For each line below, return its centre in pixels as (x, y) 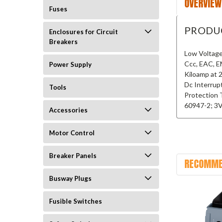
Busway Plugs (70, 178)
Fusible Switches (76, 201)
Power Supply (70, 64)
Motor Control (72, 133)
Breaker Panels (73, 156)
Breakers (63, 42)
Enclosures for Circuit (83, 32)
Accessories (68, 110)
